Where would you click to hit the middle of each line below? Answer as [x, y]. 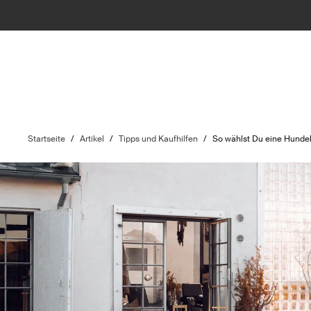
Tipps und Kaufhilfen [159, 139]
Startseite [47, 139]
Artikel [92, 139]
